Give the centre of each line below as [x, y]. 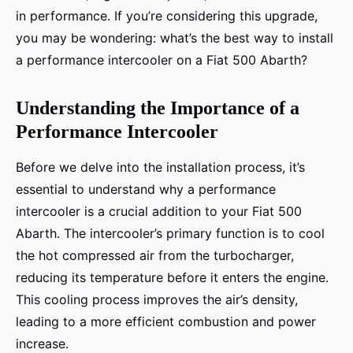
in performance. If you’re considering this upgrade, [167, 16]
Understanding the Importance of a [158, 108]
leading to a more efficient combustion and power [166, 322]
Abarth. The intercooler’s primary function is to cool [170, 234]
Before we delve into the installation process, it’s [160, 167]
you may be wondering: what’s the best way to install [175, 38]
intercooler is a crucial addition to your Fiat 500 [159, 212]
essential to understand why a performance [146, 190]
